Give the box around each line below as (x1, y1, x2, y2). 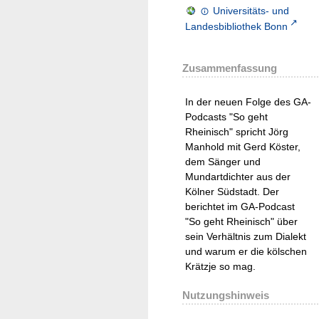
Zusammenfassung (182, 61, 277, 74)
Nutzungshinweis (182, 288, 269, 301)
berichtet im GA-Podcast (185, 200, 295, 212)
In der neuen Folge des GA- (185, 95, 311, 108)
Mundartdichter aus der (185, 170, 291, 182)
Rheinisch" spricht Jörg (185, 125, 288, 137)
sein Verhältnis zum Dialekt (185, 230, 306, 242)
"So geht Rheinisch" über (185, 215, 298, 227)
